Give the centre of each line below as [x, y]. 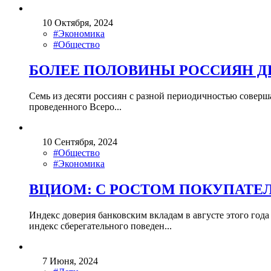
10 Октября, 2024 [78, 23]
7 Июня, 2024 [70, 261]
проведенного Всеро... [75, 107]
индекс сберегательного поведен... [100, 226]
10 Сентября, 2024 [80, 142]
